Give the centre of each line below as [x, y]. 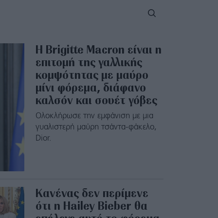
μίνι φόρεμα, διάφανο [91, 87]
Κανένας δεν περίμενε [92, 193]
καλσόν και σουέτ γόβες [96, 100]
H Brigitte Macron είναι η [98, 49]
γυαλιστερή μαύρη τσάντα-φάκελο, [96, 127]
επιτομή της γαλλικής [89, 62]
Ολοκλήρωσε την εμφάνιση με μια [94, 116]
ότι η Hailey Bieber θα [91, 206]
